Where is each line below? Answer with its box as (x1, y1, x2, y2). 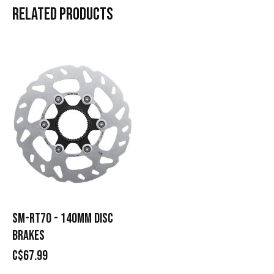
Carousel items (12, 43, 81, 57)
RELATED (12, 4, 59, 25)
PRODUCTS (59, 4, 113, 25)
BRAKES (12, 227, 45, 244)
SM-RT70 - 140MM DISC (12, 210, 113, 227)
